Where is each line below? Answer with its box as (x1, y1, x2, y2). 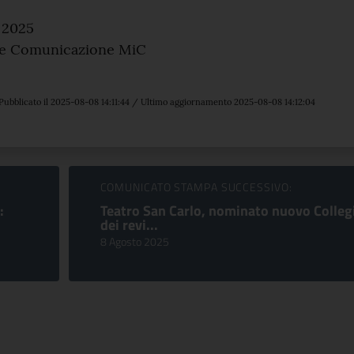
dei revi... (100, 214, 158, 235)
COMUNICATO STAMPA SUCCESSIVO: (100, 179, 292, 195)
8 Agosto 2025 (100, 233, 169, 250)
